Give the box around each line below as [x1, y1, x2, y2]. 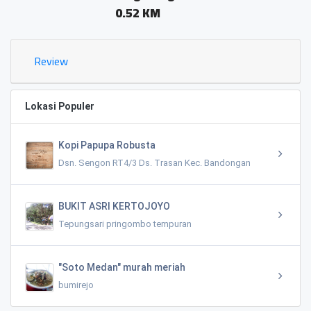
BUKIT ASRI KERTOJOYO [58, 200, 170, 212]
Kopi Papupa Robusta [58, 139, 155, 151]
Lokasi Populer [25, 100, 94, 112]
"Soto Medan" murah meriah [58, 261, 185, 273]
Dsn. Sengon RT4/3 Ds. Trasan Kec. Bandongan [58, 157, 251, 168]
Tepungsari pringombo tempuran [58, 218, 192, 229]
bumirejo [58, 279, 94, 290]
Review [34, 50, 68, 72]
